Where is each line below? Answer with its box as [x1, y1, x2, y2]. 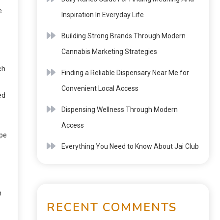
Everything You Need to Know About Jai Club [61, 142, 199, 150]
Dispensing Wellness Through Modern [61, 106, 178, 113]
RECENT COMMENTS [47, 199, 177, 215]
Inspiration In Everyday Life [61, 11, 144, 19]
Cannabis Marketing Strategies [61, 48, 157, 55]
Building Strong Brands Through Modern [61, 32, 186, 40]
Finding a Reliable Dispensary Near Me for [61, 69, 189, 77]
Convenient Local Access [61, 84, 138, 92]
